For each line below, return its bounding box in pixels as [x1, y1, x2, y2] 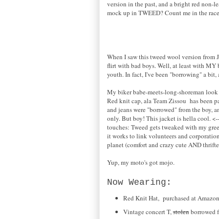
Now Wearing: [107, 177, 177, 188]
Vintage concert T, [123, 207, 173, 216]
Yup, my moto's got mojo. [107, 158, 175, 167]
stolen [173, 207, 189, 216]
